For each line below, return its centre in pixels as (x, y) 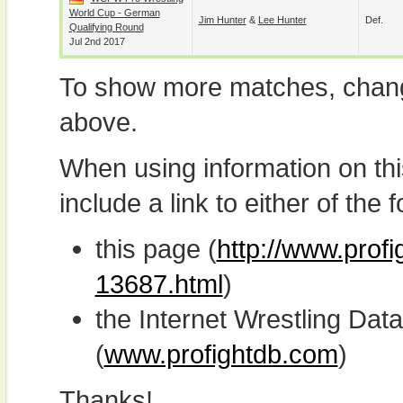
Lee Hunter (282, 20)
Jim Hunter (222, 20)
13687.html (159, 284)
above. (98, 122)
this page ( (156, 249)
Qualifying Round (106, 27)
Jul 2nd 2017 (97, 41)
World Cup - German (114, 13)
